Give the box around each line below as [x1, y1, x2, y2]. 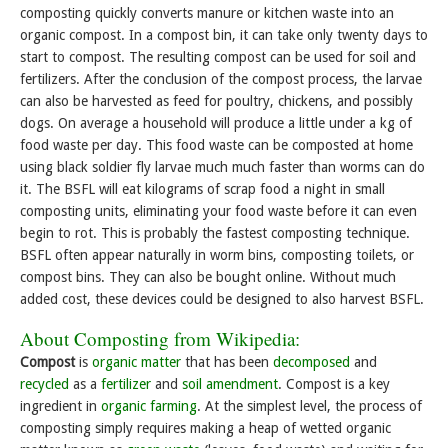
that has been [181, 354, 273, 371]
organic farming [101, 398, 197, 415]
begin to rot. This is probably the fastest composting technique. [20, 224, 410, 241]
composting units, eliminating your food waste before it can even [20, 202, 417, 219]
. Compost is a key [278, 376, 390, 393]
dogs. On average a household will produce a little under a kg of [20, 114, 412, 131]
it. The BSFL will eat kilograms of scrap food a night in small [20, 180, 385, 197]
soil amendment [182, 376, 278, 393]
